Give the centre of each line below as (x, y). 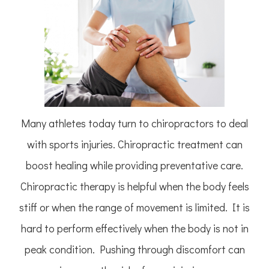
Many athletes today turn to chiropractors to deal (134, 123)
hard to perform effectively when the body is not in (134, 228)
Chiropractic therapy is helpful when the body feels (134, 186)
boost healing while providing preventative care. (134, 165)
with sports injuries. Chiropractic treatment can (134, 144)
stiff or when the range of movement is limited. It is (134, 207)
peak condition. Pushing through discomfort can (134, 249)
